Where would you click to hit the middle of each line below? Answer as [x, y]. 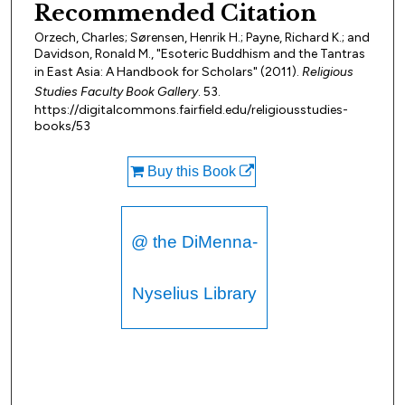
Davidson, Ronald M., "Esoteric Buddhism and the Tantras [200, 54]
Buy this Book [191, 172]
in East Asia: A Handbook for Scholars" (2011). [168, 72]
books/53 [62, 127]
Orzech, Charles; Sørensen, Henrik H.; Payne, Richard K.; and [202, 38]
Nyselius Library [194, 294]
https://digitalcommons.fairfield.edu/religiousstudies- [191, 110]
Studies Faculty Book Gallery [116, 92]
